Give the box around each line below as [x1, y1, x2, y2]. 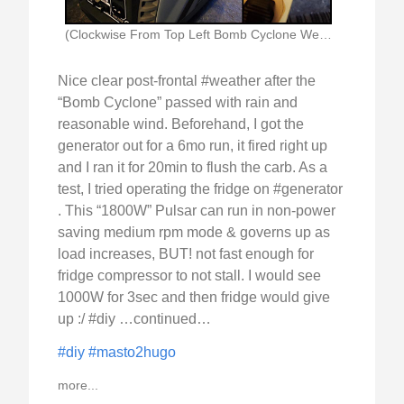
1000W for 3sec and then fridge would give [58, 289, 330, 305]
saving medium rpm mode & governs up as [58, 224, 330, 240]
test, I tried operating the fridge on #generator [58, 180, 343, 197]
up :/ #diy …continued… [58, 310, 211, 326]
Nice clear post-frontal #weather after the [58, 72, 316, 88]
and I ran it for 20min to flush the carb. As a [58, 159, 327, 175]
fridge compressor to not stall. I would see [58, 267, 321, 283]
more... [58, 377, 98, 392]
